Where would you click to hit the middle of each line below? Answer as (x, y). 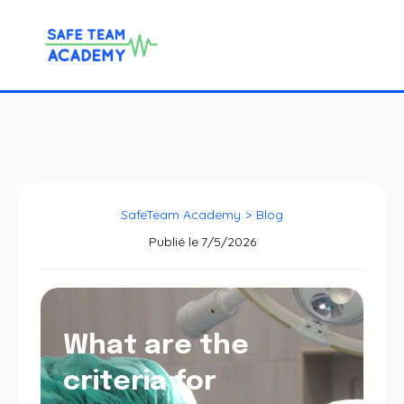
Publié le (173, 242)
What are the (156, 346)
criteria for (140, 382)
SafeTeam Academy (181, 215)
